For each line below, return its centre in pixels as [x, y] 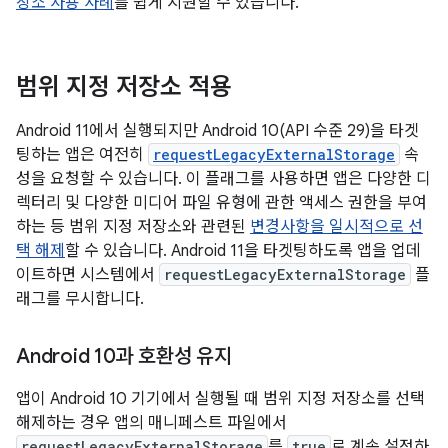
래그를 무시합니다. [80, 299]
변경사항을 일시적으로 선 [336, 227]
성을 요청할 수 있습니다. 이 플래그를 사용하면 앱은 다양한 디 [223, 179]
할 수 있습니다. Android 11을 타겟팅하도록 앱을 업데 [243, 251]
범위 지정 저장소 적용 [124, 87]
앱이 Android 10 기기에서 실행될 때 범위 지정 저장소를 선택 [220, 399]
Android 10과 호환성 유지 [124, 356]
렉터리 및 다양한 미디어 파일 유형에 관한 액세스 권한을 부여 [221, 203]
